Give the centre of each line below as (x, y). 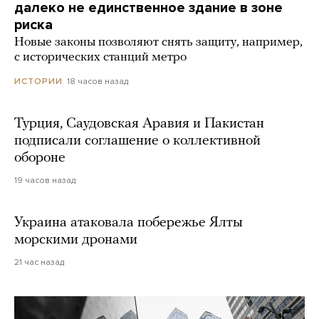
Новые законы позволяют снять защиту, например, (158, 42)
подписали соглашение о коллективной (137, 141)
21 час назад (39, 262)
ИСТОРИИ (38, 81)
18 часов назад (98, 81)
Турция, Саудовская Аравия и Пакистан (139, 124)
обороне (40, 158)
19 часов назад (45, 180)
